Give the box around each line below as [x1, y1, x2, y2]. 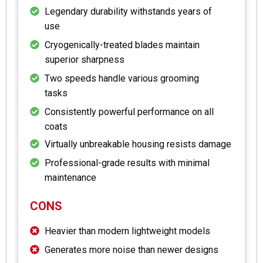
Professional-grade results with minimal [45, 157, 210, 169]
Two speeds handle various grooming [45, 73, 199, 85]
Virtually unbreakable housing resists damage [45, 139, 231, 150]
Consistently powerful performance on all [45, 106, 214, 118]
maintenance [45, 172, 96, 184]
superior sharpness [45, 54, 124, 66]
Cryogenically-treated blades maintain [45, 39, 200, 51]
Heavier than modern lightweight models [45, 225, 210, 237]
